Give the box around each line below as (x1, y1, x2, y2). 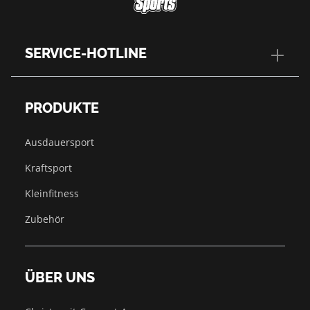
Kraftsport (25, 161, 72, 175)
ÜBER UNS (25, 269, 95, 286)
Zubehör (25, 212, 64, 226)
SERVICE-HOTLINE (25, 45, 147, 62)
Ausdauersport (25, 136, 94, 149)
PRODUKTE (25, 100, 99, 117)
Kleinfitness (25, 187, 79, 201)
